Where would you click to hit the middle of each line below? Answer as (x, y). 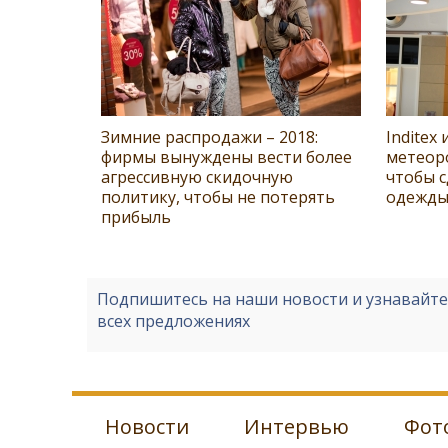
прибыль (136, 217)
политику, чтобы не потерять (218, 197)
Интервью (296, 427)
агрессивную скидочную (197, 177)
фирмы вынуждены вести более (226, 157)
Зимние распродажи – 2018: (209, 137)
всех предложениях (173, 321)
